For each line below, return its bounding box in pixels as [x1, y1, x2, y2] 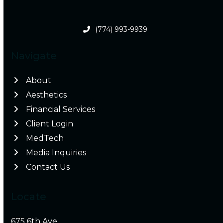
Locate [11, 191, 47, 203]
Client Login [26, 119, 74, 129]
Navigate [11, 50, 57, 62]
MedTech [26, 133, 64, 143]
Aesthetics [26, 90, 67, 100]
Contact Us [26, 162, 70, 172]
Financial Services [26, 105, 96, 114]
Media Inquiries [26, 148, 87, 158]
